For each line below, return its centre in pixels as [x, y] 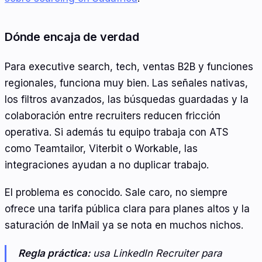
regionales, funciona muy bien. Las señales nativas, [126, 83]
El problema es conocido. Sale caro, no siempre [116, 193]
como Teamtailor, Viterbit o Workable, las [101, 148]
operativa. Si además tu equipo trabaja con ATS [117, 132]
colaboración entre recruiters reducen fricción [113, 116]
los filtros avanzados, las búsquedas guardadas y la [127, 99]
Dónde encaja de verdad [72, 37]
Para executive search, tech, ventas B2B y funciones [129, 66]
